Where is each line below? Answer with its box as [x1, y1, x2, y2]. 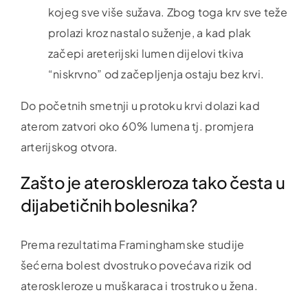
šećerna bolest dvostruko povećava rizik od [20, 258, 252, 273]
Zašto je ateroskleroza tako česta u [20, 171, 285, 192]
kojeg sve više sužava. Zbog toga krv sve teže [47, 4, 287, 19]
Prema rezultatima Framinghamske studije [20, 237, 245, 252]
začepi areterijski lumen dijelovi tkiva [47, 45, 244, 60]
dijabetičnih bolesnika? [20, 194, 198, 215]
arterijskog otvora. [20, 139, 118, 154]
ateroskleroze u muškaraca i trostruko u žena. [20, 278, 258, 294]
